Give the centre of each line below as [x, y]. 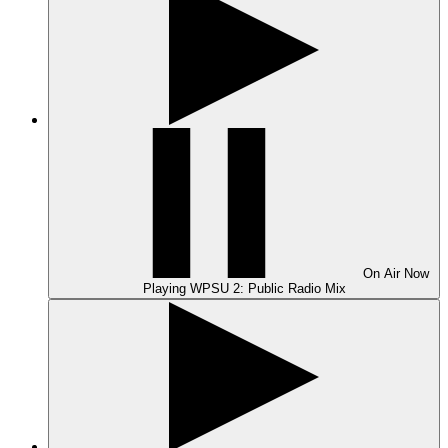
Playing [166, 288]
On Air [383, 273]
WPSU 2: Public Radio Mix [267, 288]
